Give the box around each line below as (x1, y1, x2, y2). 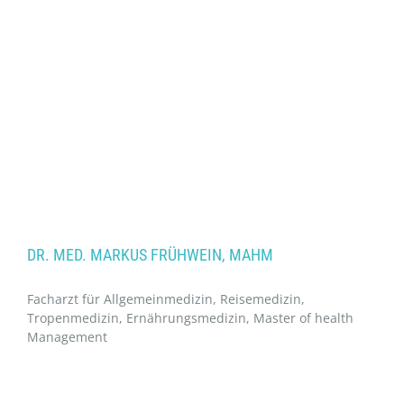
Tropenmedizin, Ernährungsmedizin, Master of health (27, 308, 353, 326)
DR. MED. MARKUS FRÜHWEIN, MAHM (27, 244, 273, 264)
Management (27, 327, 107, 345)
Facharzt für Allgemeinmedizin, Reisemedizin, (27, 289, 305, 308)
